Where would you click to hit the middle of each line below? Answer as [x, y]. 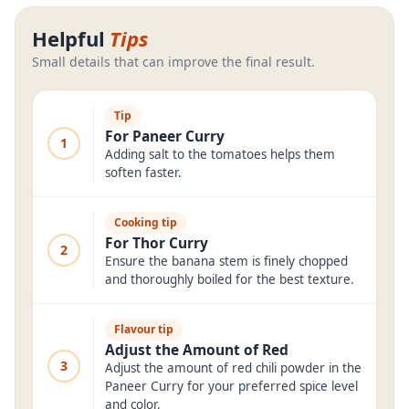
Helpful [68, 38]
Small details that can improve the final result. [173, 62]
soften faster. [143, 173]
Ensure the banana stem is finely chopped [226, 261]
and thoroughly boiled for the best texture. [230, 279]
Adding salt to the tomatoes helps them [220, 154]
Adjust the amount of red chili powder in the [233, 368]
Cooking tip [146, 222]
